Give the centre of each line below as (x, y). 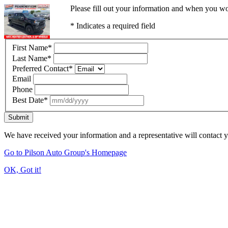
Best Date (28, 100)
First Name (30, 47)
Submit (19, 117)
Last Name (30, 58)
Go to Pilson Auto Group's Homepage (65, 152)
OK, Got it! (23, 169)
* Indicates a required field (112, 26)
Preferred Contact (40, 68)
